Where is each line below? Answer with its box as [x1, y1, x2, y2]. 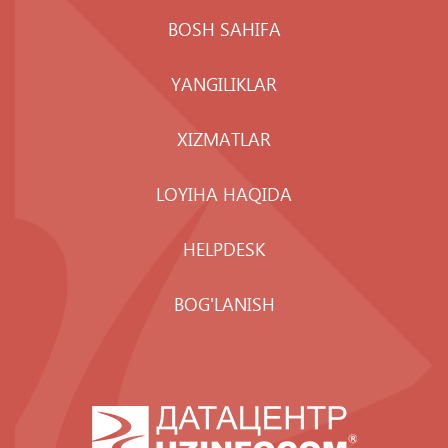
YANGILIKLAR [171, 71, 277, 96]
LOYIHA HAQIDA [156, 181, 292, 206]
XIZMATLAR [177, 126, 271, 151]
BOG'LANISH [173, 291, 275, 316]
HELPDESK [183, 236, 265, 261]
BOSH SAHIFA [167, 16, 281, 41]
